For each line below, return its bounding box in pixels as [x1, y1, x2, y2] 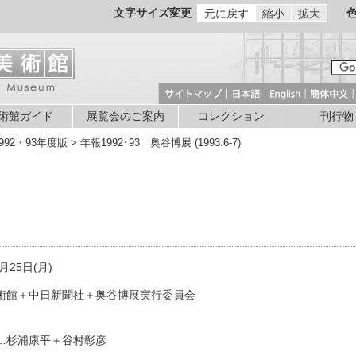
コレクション [197, 110, 265, 122]
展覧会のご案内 [86, 110, 164, 122]
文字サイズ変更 [113, 6, 192, 19]
